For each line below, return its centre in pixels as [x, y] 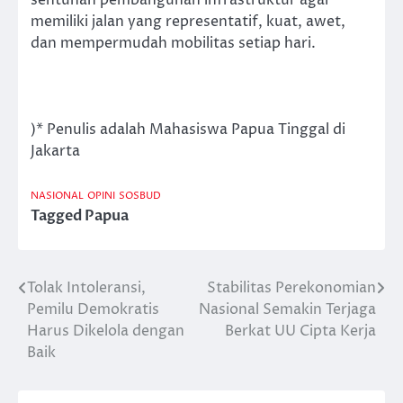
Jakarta [55, 152]
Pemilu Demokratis [93, 310]
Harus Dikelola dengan [106, 331]
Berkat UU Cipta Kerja [300, 331]
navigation [76, 325]
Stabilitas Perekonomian [291, 288]
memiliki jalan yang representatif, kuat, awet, [188, 21]
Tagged [58, 216]
